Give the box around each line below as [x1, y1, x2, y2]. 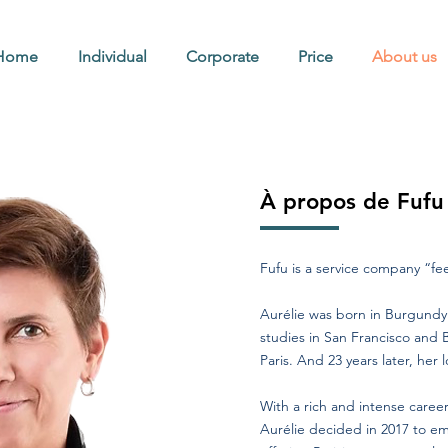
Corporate [185, 47, 259, 66]
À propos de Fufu [260, 188, 444, 215]
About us [371, 47, 437, 66]
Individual [77, 47, 147, 66]
